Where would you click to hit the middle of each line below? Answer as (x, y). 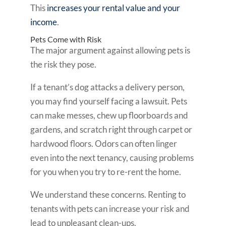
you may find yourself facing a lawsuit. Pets (108, 101)
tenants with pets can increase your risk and (110, 208)
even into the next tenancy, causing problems (112, 157)
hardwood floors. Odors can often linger (103, 143)
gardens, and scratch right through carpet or (111, 129)
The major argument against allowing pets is (110, 50)
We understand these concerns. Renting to (108, 194)
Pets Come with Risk (66, 39)
